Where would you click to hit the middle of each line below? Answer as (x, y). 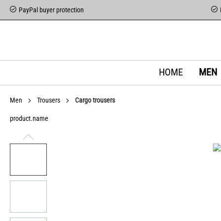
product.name (29, 118)
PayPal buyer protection (51, 10)
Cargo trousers (95, 100)
